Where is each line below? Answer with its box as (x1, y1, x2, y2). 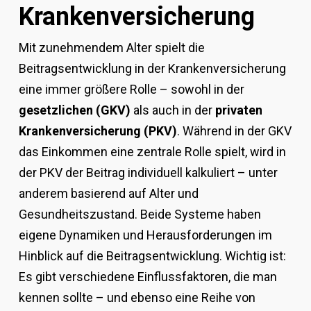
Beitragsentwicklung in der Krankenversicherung (18, 61, 286, 76)
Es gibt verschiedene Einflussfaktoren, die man (18, 269, 277, 284)
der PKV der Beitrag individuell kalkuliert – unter (18, 165, 278, 180)
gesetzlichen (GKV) (18, 103, 131, 117)
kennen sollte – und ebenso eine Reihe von (18, 290, 255, 305)
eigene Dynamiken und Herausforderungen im (18, 228, 272, 242)
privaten (215, 103, 262, 117)
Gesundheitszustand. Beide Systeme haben (18, 207, 261, 221)
